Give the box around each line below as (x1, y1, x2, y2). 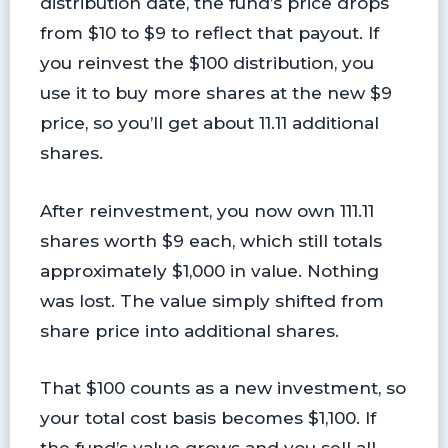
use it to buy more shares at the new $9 (39, 82, 392, 104)
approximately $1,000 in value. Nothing (39, 259, 379, 281)
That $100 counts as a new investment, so (39, 376, 406, 398)
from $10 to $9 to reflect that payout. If (39, 22, 379, 44)
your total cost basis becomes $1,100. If (39, 406, 376, 428)
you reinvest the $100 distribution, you (39, 52, 374, 74)
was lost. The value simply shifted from (39, 289, 384, 311)
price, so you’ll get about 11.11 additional (39, 112, 379, 134)
